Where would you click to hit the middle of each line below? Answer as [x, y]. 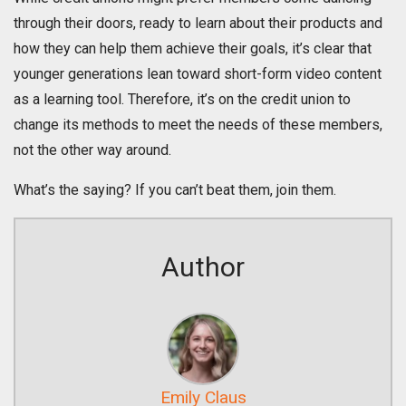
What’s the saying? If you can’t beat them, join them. [175, 190]
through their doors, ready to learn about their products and [198, 24]
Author [203, 267]
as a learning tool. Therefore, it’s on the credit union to [182, 100]
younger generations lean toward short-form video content [198, 74]
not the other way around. [92, 150]
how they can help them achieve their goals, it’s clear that [193, 49]
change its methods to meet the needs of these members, [198, 125]
